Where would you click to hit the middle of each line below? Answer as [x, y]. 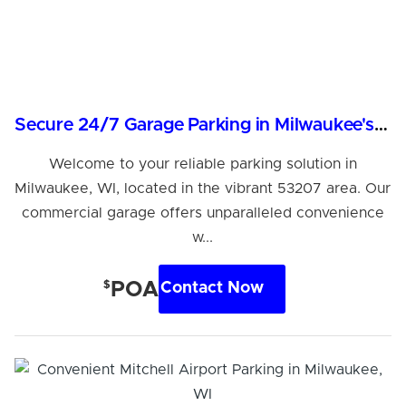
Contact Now [213, 289]
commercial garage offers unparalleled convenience [203, 213]
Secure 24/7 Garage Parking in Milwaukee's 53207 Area [381, 125]
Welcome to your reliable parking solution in [203, 164]
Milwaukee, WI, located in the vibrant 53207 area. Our [203, 188]
